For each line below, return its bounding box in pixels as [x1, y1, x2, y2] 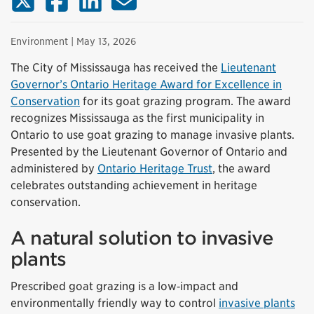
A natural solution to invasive [11, 227, 273, 250]
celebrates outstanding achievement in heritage [11, 179, 257, 193]
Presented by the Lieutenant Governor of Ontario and [11, 145, 287, 159]
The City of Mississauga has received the [11, 61, 221, 75]
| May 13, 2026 [68, 35, 136, 48]
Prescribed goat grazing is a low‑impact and [11, 280, 238, 294]
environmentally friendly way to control [11, 296, 219, 310]
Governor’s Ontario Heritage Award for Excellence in [11, 78, 282, 92]
